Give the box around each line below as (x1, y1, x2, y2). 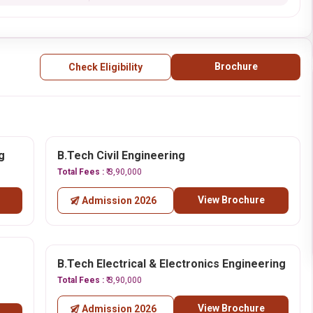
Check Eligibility (68, 61, 143, 73)
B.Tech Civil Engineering (57, 149, 185, 162)
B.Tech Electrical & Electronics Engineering (57, 257, 286, 270)
